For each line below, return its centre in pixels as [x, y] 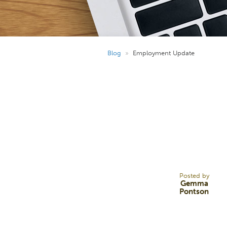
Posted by [194, 175]
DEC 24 [153, 153]
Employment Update [164, 53]
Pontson [194, 192]
